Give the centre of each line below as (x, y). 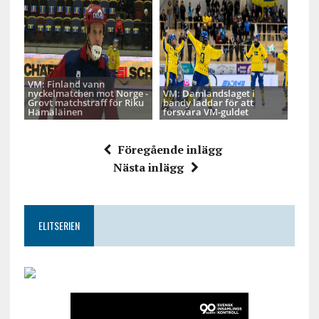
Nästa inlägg (148, 167)
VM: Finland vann (66, 84)
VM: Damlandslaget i (209, 93)
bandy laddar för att (208, 102)
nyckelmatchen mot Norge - (88, 93)
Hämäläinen (55, 111)
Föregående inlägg (171, 149)
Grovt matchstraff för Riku (85, 102)
